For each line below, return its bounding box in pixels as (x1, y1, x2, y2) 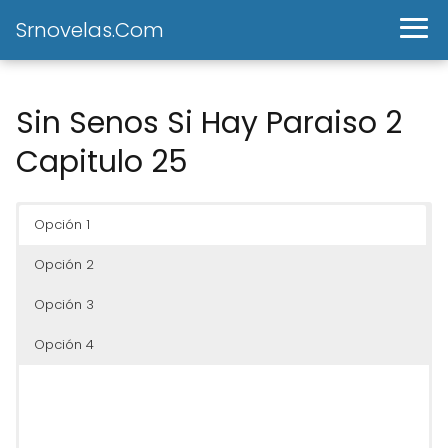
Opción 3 (34, 295, 94, 314)
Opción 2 (34, 255, 94, 274)
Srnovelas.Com (16, 16, 164, 44)
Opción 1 (34, 215, 90, 234)
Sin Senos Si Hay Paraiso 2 (16, 102, 402, 144)
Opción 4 (34, 335, 94, 354)
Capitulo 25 (16, 141, 188, 183)
